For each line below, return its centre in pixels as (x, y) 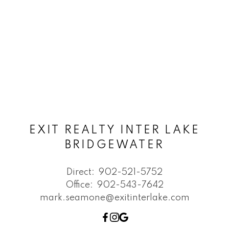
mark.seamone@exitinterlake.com (114, 198)
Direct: (82, 172)
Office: (80, 185)
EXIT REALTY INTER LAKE (114, 130)
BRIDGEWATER (114, 145)
